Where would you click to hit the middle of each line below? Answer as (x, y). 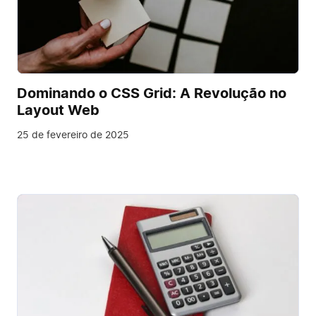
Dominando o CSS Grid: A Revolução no (152, 93)
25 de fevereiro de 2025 (73, 135)
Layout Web (58, 110)
